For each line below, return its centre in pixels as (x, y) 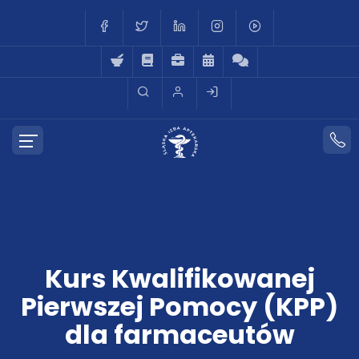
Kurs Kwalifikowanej (179, 278)
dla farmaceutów (179, 335)
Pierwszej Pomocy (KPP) (179, 307)
